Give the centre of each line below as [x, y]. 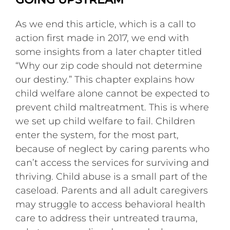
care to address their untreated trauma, [107, 218]
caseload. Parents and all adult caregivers [112, 191]
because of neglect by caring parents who [113, 149]
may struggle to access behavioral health [111, 205]
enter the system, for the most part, [97, 135]
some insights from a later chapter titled [109, 52]
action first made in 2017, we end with [102, 38]
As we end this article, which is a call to [106, 24]
